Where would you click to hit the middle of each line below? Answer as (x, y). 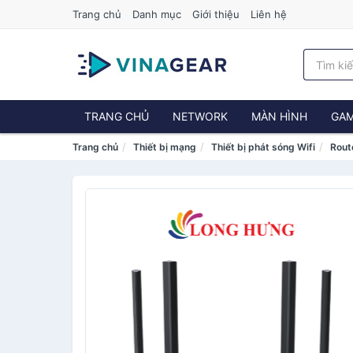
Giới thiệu (216, 14)
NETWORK (200, 116)
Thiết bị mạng (165, 147)
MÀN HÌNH (279, 116)
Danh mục (157, 14)
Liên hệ (269, 14)
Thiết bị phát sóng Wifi (263, 147)
